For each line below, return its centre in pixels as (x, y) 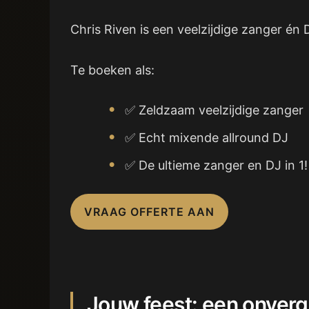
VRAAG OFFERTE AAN (149, 212)
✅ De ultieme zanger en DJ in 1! (216, 166)
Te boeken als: (112, 70)
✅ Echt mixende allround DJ (207, 138)
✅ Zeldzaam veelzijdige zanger (214, 110)
